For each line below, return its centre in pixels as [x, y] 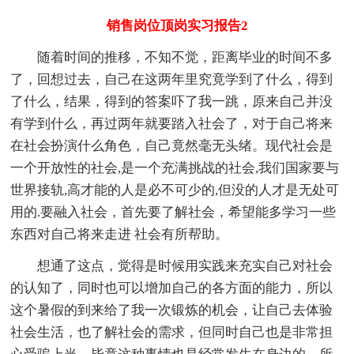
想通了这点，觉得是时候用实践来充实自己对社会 [172, 265]
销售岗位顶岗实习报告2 [177, 25]
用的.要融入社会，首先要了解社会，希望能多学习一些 [173, 212]
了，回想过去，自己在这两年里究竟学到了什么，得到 [172, 79]
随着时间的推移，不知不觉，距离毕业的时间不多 [172, 57]
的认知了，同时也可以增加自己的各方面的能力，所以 [172, 288]
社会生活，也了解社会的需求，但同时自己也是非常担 [172, 332]
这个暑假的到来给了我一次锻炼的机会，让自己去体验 [172, 310]
